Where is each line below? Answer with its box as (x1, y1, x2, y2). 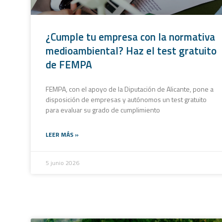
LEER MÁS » (46, 129, 79, 139)
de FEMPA (46, 56, 92, 72)
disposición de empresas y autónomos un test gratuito (46, 94, 207, 105)
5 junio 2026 (46, 158, 79, 167)
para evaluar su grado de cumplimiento (46, 104, 160, 115)
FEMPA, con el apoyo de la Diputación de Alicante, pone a (46, 83, 214, 94)
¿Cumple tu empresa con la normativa (46, 28, 215, 45)
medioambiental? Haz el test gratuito (46, 42, 217, 58)
